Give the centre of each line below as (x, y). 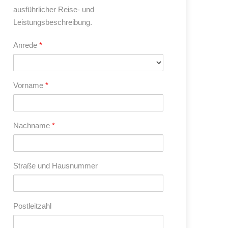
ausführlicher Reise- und (54, 9)
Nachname (33, 125)
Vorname (29, 85)
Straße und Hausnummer (55, 166)
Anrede (26, 45)
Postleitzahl (32, 206)
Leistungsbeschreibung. (53, 22)
